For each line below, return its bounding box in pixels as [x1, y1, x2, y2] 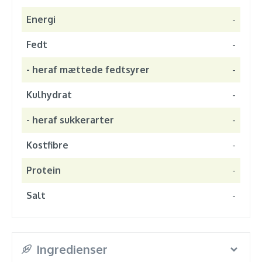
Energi [26, 13, 56, 25]
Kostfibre [26, 139, 68, 151]
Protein [26, 164, 61, 176]
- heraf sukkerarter [26, 114, 114, 126]
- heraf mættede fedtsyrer [26, 64, 150, 75]
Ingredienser [36, 242, 108, 257]
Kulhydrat [26, 89, 72, 101]
